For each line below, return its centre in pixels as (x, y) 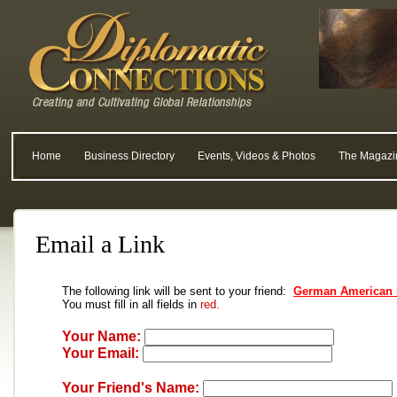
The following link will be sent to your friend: (178, 291)
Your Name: (101, 336)
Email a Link (100, 244)
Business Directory (129, 156)
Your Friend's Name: (131, 388)
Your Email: (101, 353)
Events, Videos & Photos (257, 156)
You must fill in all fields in (131, 304)
